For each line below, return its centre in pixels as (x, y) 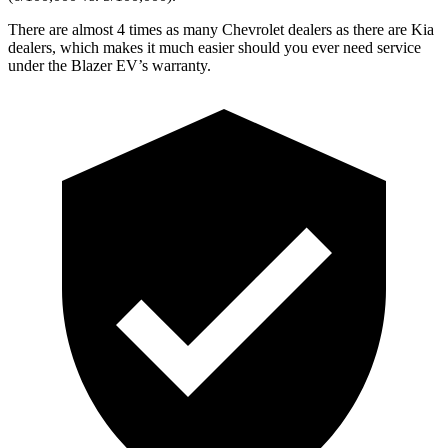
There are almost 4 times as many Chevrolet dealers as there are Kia (221, 29)
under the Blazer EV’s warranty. (109, 65)
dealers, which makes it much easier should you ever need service (214, 47)
